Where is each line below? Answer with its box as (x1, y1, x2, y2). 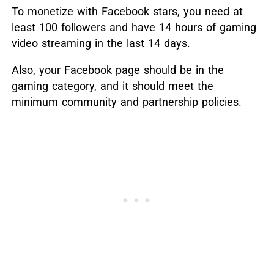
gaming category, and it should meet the (11, 80, 213, 93)
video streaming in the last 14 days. (11, 37, 190, 50)
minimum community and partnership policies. (11, 95, 242, 109)
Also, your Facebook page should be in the (11, 64, 224, 77)
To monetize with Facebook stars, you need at (11, 5, 243, 18)
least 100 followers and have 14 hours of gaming (11, 21, 256, 34)
